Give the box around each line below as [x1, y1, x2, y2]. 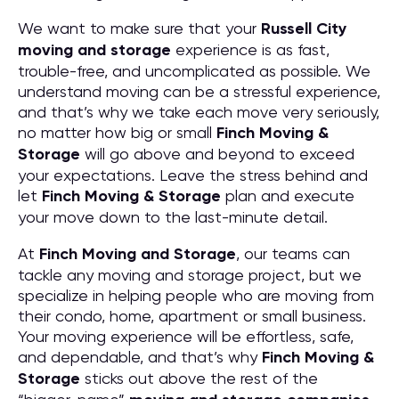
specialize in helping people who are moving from [18, 286, 374, 305]
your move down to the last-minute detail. [18, 208, 328, 226]
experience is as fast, [171, 40, 330, 59]
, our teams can [236, 244, 350, 263]
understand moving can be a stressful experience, [18, 82, 380, 101]
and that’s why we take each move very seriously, [18, 102, 379, 121]
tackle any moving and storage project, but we [18, 265, 362, 284]
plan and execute [221, 186, 354, 205]
